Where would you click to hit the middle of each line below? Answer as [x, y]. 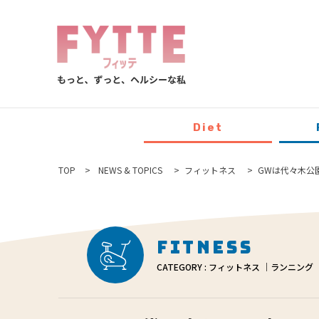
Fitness [205, 247]
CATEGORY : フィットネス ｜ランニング [235, 267]
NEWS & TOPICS [130, 169]
